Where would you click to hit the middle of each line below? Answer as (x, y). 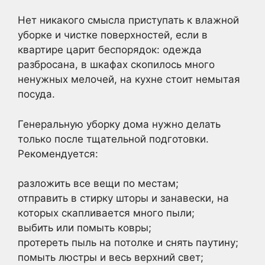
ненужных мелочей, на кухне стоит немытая (129, 79)
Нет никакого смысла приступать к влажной (128, 20)
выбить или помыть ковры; (85, 228)
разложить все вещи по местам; (98, 183)
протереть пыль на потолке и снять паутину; (128, 243)
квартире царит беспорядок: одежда (110, 50)
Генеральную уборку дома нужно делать (119, 124)
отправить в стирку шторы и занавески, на (123, 198)
